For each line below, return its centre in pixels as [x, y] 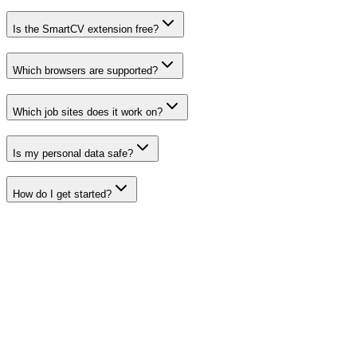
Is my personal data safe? [73, 153]
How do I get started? [62, 194]
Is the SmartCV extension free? [86, 29]
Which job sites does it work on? [88, 112]
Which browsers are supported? [85, 71]
